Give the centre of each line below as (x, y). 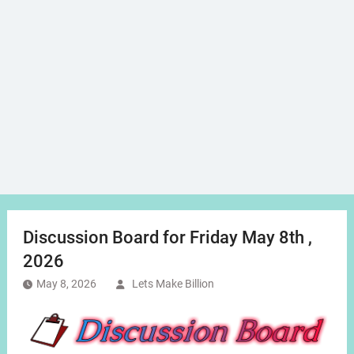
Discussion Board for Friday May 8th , (167, 238)
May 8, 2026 (66, 284)
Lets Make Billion (173, 284)
